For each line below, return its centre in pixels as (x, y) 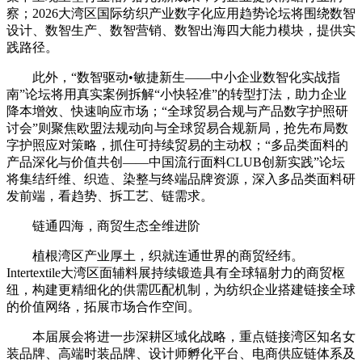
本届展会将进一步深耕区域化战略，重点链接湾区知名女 (194, 337)
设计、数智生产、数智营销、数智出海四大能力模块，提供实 (181, 31)
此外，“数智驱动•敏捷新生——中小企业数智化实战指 (186, 78)
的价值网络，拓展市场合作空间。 (103, 307)
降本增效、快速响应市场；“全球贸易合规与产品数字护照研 (177, 112)
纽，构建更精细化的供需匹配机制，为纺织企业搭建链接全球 (181, 290)
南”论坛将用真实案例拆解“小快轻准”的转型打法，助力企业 (177, 95)
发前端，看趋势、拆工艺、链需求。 (110, 196)
